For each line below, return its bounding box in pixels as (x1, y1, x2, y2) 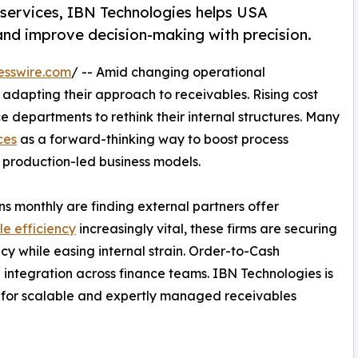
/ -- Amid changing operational (71, 64, 265, 81)
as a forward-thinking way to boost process (17, 131, 288, 148)
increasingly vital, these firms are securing (76, 221, 337, 237)
